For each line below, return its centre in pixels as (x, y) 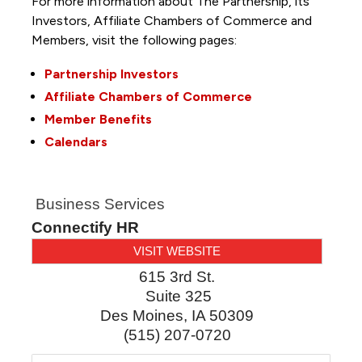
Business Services (100, 204)
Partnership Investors (111, 74)
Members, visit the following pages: (135, 40)
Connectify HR (85, 227)
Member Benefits (98, 119)
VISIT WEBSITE (177, 250)
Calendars (76, 141)
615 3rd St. (177, 276)
